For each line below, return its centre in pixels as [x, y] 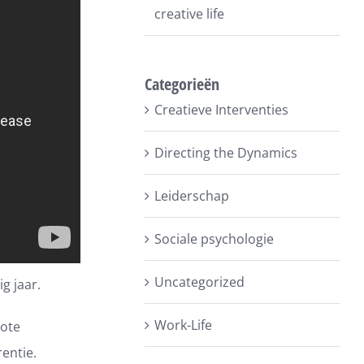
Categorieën [182, 84]
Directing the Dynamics [226, 153]
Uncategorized [200, 282]
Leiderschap [192, 196]
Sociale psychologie [214, 239]
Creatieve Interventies [222, 110]
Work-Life [184, 325]
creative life [190, 14]
